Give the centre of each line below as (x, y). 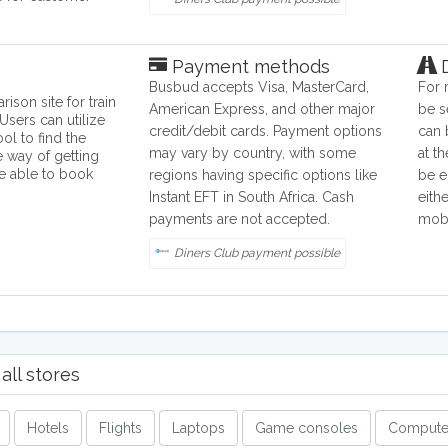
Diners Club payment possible (257, 253)
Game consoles (306, 428)
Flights (120, 428)
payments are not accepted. (240, 219)
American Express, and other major (262, 109)
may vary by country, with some (253, 153)
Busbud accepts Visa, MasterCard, (259, 87)
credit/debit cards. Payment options (266, 131)
